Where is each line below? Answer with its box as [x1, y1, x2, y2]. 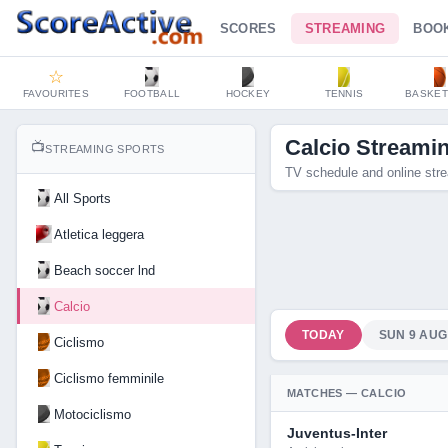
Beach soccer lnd [54, 262, 155, 278]
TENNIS [324, 88, 364, 99]
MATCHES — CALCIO [287, 387, 407, 399]
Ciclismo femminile [54, 370, 164, 386]
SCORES [219, 20, 277, 36]
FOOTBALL [123, 88, 181, 99]
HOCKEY [225, 88, 271, 99]
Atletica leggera [54, 226, 144, 242]
